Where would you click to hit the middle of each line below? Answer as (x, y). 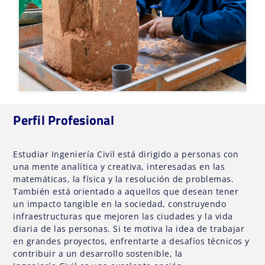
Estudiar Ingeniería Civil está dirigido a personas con (126, 154)
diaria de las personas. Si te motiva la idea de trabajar (129, 229)
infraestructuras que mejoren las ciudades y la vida (123, 216)
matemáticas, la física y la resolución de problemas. (124, 179)
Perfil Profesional (64, 120)
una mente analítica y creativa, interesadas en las (119, 167)
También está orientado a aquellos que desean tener (126, 192)
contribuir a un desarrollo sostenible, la (98, 254)
